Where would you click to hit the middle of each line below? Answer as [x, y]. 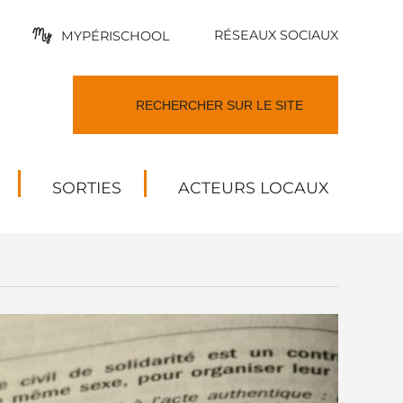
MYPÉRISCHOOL [115, 36]
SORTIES [86, 188]
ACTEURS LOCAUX [253, 188]
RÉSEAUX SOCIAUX [276, 35]
